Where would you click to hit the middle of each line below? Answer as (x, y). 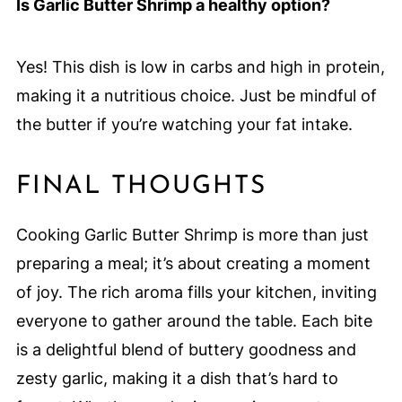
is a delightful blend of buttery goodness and (186, 350)
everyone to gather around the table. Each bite (194, 321)
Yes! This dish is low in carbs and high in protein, (200, 67)
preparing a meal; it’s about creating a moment (193, 264)
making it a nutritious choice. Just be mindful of (196, 96)
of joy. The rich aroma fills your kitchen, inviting (196, 293)
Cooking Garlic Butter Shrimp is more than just (192, 235)
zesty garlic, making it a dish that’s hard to (177, 379)
